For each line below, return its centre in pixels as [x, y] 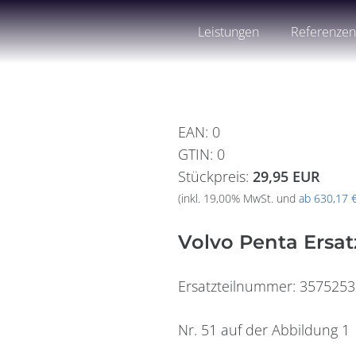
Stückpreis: [215, 176]
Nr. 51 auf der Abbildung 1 [264, 330]
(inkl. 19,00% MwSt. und [238, 199]
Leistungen [229, 32]
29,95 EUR [286, 176]
